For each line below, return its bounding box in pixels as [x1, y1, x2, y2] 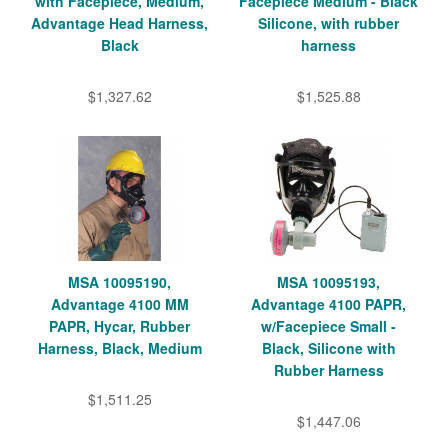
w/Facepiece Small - [261, 316, 396, 337]
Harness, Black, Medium [37, 338, 202, 359]
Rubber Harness [273, 360, 384, 381]
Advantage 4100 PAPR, [251, 294, 406, 315]
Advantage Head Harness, [31, 13, 208, 34]
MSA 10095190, [68, 272, 171, 293]
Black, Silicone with [261, 338, 396, 359]
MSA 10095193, [277, 272, 380, 293]
